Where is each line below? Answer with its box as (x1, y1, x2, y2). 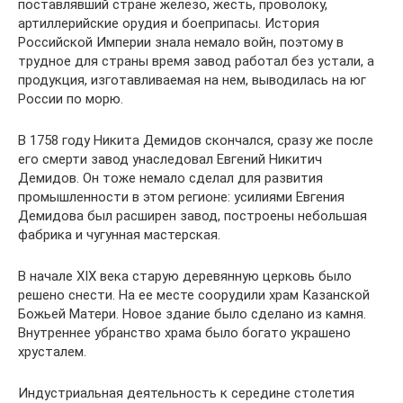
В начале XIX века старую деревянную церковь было (18, 268, 352, 284)
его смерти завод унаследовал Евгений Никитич (18, 151, 322, 167)
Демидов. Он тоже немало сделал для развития (18, 170, 323, 186)
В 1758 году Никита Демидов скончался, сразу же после (18, 132, 373, 148)
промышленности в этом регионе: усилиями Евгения (18, 189, 345, 205)
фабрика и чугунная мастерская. (18, 227, 220, 243)
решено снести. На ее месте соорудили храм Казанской (18, 287, 370, 303)
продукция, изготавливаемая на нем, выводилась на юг (18, 72, 366, 88)
